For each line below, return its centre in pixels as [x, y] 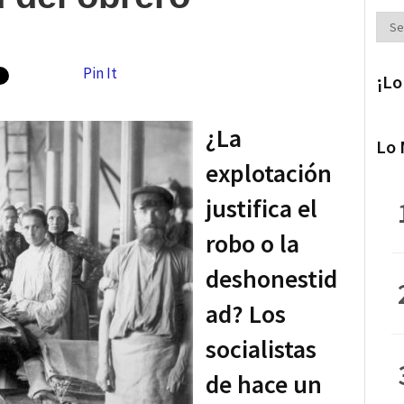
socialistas [261, 349]
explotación [269, 173]
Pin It [100, 73]
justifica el [262, 208]
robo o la [252, 243]
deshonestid [271, 278]
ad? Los [246, 313]
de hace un [264, 384]
